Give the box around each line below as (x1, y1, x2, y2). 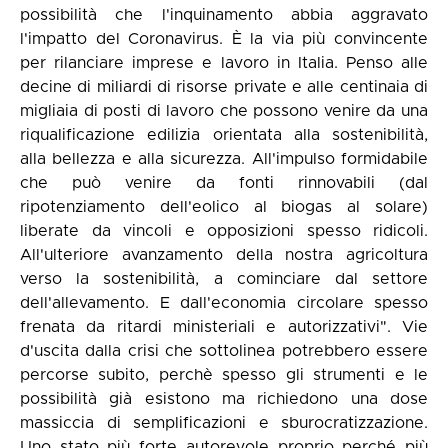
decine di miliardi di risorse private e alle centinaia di (20, 78, 428, 95)
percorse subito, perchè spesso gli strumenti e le (20, 366, 428, 383)
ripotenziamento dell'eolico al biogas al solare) (20, 198, 428, 215)
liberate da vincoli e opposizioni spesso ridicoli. (20, 222, 428, 239)
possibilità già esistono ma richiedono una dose (20, 390, 428, 407)
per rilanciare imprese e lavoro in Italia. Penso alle (20, 54, 428, 71)
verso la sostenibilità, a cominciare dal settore (20, 270, 428, 287)
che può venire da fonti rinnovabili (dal (20, 174, 428, 191)
